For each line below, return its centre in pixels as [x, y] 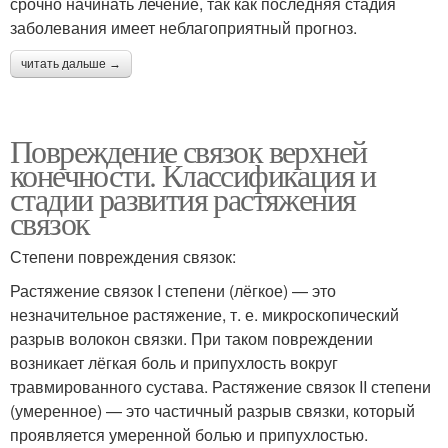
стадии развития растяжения [183, 198]
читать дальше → [71, 63]
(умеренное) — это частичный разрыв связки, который [212, 410]
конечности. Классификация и [193, 174]
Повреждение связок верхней [188, 150]
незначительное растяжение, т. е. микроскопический [204, 314]
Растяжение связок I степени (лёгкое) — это [173, 290]
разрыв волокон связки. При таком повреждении [191, 338]
